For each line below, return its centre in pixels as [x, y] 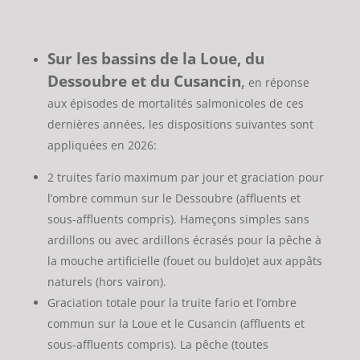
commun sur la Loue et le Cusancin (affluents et [176, 324]
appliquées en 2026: [102, 145]
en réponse [277, 83]
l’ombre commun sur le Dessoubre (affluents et [174, 198]
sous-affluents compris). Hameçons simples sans [178, 219]
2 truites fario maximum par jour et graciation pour [185, 178]
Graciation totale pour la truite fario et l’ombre [172, 303]
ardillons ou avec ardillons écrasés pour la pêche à [184, 240]
